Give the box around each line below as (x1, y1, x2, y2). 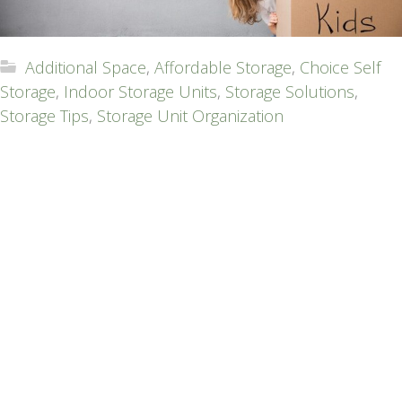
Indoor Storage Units (64, 80, 217, 102)
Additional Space (25, 56, 146, 78)
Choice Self (300, 56, 380, 78)
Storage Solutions (225, 80, 354, 102)
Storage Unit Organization (97, 104, 284, 127)
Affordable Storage (154, 56, 292, 78)
